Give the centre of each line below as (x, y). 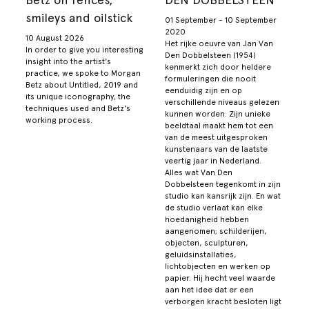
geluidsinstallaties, (201, 255)
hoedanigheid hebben (207, 220)
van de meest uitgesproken (216, 138)
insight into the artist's (69, 62)
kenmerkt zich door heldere (218, 67)
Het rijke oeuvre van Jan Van (219, 44)
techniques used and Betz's (78, 109)
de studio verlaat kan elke (214, 208)
